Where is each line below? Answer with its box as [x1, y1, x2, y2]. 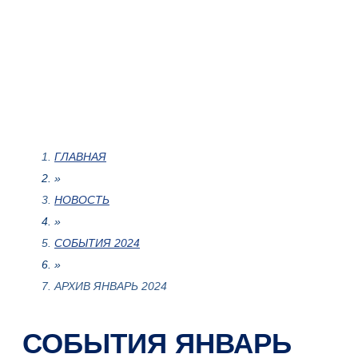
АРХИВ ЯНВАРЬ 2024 [54, 280, 167, 293]
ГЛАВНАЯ [54, 150, 106, 164]
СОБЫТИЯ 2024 [54, 237, 140, 250]
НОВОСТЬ [54, 193, 109, 207]
